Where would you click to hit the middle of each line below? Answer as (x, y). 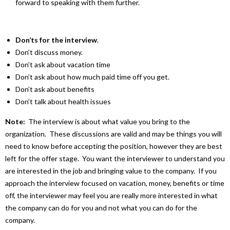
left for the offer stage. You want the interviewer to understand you (115, 158)
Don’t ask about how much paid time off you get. (92, 76)
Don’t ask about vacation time (63, 64)
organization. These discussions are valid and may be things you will (113, 133)
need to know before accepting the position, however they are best (114, 146)
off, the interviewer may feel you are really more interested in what (111, 195)
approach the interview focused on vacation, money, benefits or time (115, 183)
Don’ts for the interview (56, 40)
